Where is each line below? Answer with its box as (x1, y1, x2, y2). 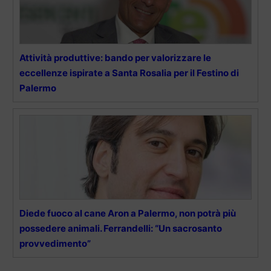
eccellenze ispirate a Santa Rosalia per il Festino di (19, 67, 239, 79)
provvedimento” (19, 238, 91, 250)
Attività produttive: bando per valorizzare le (19, 52, 211, 64)
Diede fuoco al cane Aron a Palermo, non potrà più (19, 207, 236, 220)
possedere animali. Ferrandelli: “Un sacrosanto (19, 223, 222, 235)
